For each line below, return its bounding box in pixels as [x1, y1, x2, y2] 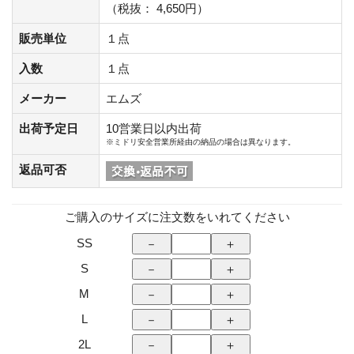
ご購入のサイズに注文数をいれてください [64, 209, 290, 224]
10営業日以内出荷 [106, 121, 201, 135]
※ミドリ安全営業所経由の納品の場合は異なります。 [106, 137, 296, 146]
